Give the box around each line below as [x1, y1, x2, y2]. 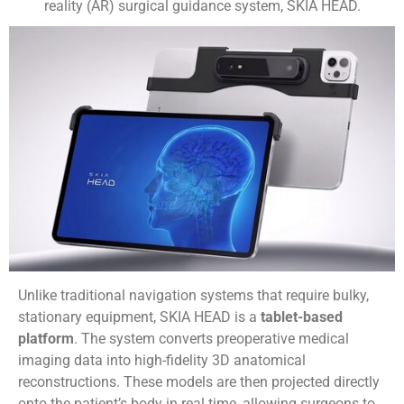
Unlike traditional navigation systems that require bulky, [18, 286, 369, 304]
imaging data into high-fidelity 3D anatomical [18, 351, 306, 369]
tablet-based [261, 308, 343, 326]
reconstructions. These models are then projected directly [18, 372, 380, 390]
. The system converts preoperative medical [74, 329, 349, 347]
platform [18, 329, 74, 347]
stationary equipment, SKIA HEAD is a [18, 308, 261, 326]
